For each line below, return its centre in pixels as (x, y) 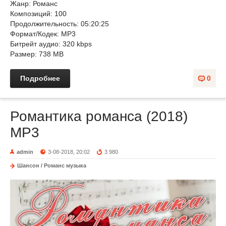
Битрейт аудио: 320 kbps (51, 44)
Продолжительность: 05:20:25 (60, 24)
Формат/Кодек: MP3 (44, 34)
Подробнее (40, 78)
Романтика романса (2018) (99, 116)
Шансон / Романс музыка (52, 165)
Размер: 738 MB (37, 54)
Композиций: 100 (38, 14)
